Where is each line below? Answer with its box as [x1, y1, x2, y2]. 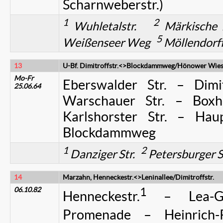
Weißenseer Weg [63, 36, 156, 49]
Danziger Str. [68, 147, 141, 161]
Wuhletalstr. [68, 19, 153, 33]
